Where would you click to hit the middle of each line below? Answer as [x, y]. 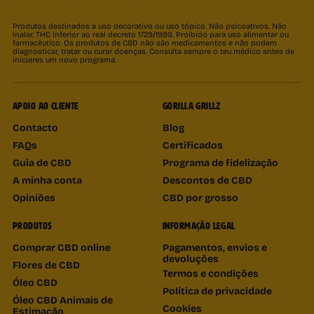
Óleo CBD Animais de [63, 299]
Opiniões [34, 197]
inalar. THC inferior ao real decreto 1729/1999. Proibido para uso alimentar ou [151, 34]
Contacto [35, 127]
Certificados [193, 144]
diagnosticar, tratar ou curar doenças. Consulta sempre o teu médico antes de [153, 51]
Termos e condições [211, 273]
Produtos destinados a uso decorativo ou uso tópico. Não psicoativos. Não [150, 26]
